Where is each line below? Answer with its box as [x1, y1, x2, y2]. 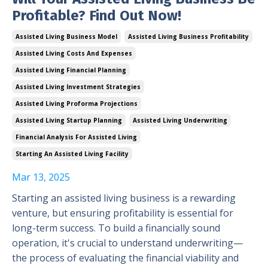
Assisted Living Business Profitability [128, 32, 249, 41]
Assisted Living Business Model [16, 32, 117, 41]
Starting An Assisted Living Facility [16, 149, 129, 158]
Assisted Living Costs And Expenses [16, 48, 132, 57]
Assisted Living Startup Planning [16, 115, 122, 124]
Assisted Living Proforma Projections [16, 99, 138, 108]
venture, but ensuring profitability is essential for [12, 206, 233, 220]
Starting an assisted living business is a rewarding [12, 191, 236, 205]
